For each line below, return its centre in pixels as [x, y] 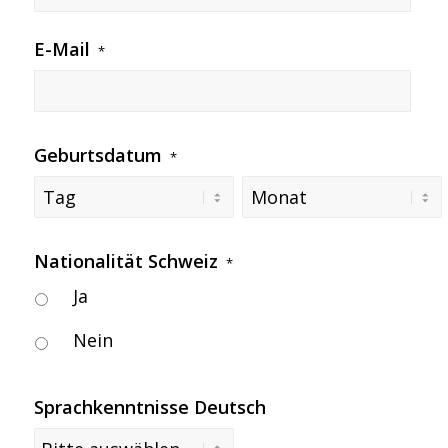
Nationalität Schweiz [125, 261]
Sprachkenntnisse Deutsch [149, 407]
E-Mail [61, 49]
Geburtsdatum [97, 155]
